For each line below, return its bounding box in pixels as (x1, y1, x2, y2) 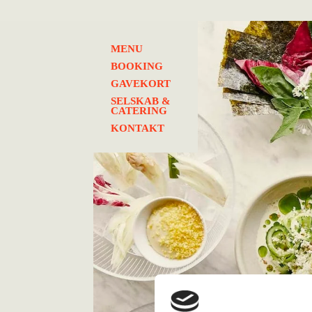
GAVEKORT (111, 78, 171, 89)
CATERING (111, 105, 168, 116)
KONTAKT (111, 123, 165, 134)
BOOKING (111, 61, 164, 72)
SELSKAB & (111, 95, 171, 107)
